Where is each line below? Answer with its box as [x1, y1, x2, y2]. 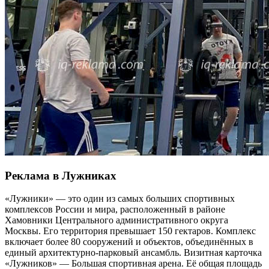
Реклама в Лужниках [5, 169, 116, 182]
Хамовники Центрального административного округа [5, 215, 228, 226]
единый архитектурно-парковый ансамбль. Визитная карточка [5, 247, 262, 258]
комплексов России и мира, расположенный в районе [5, 204, 225, 215]
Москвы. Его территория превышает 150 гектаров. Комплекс [5, 226, 256, 237]
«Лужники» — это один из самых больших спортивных [5, 193, 235, 204]
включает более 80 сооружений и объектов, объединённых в [5, 237, 253, 247]
